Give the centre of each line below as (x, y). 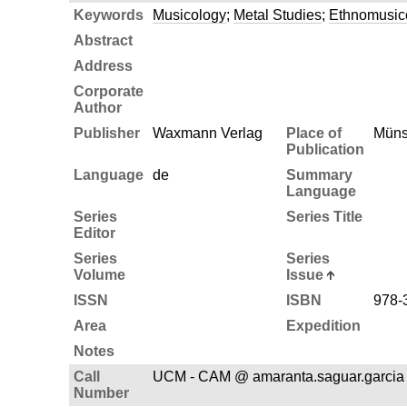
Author (97, 107)
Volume (99, 274)
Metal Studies (277, 15)
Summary (319, 174)
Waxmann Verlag (207, 133)
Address (103, 65)
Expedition (323, 325)
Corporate (108, 91)
